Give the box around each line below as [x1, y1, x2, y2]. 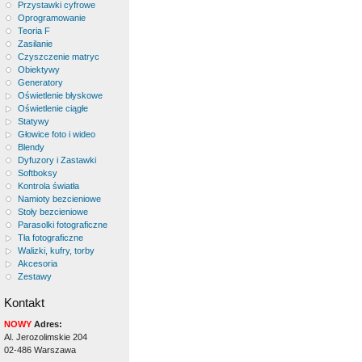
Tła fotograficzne [17, 233, 83, 242]
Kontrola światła [17, 181, 79, 191]
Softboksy [17, 168, 57, 178]
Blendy [17, 142, 44, 152]
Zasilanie [17, 39, 53, 48]
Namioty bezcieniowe [17, 194, 101, 204]
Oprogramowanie [17, 13, 86, 23]
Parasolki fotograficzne [17, 220, 107, 229]
